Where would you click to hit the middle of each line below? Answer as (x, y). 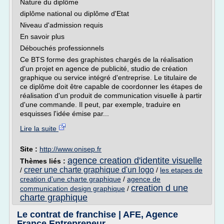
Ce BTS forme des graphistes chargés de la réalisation (106, 59)
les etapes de (181, 170)
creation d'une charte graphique (70, 179)
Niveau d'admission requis (61, 25)
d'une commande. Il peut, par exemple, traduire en (100, 104)
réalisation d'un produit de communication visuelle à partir (111, 95)
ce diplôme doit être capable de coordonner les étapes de (111, 86)
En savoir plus (42, 36)
